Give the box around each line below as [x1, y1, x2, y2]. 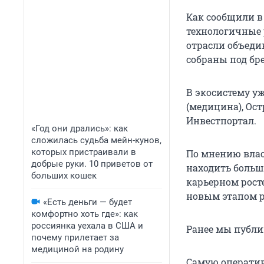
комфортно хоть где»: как [31, 209, 138, 219]
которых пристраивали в [31, 147, 136, 157]
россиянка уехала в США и [31, 220, 143, 231]
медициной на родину [31, 244, 124, 255]
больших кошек [31, 170, 97, 181]
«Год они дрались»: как [31, 123, 128, 134]
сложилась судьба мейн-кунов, [31, 135, 161, 146]
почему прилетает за [31, 232, 119, 243]
